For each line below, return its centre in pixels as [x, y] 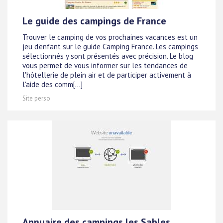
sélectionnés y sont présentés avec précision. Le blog [108, 56]
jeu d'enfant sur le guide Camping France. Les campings [110, 46]
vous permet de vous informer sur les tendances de [105, 65]
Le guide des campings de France [94, 21]
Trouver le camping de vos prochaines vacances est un [110, 37]
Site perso [36, 99]
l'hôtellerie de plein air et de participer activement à [107, 75]
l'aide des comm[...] [53, 84]
